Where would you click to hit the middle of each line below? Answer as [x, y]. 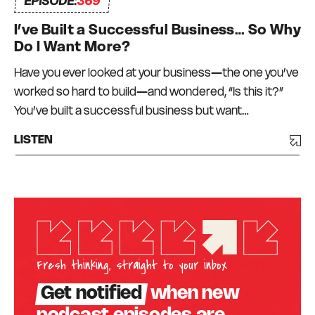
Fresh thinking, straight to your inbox [132, 266]
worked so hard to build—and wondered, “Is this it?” [149, 92]
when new [193, 294]
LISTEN [33, 141]
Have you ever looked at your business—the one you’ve [156, 73]
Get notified [91, 294]
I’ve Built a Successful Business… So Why [157, 30]
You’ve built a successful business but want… [131, 111]
